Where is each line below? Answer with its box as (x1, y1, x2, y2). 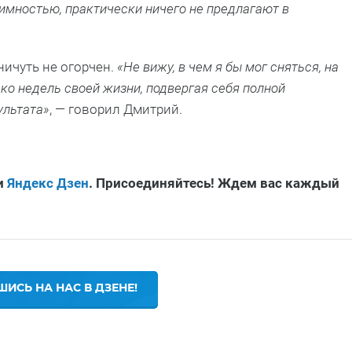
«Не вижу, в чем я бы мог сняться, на (114, 59, 339, 75)
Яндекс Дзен (7, 175, 89, 192)
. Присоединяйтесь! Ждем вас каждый (89, 175, 339, 192)
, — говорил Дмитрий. (49, 101, 182, 118)
